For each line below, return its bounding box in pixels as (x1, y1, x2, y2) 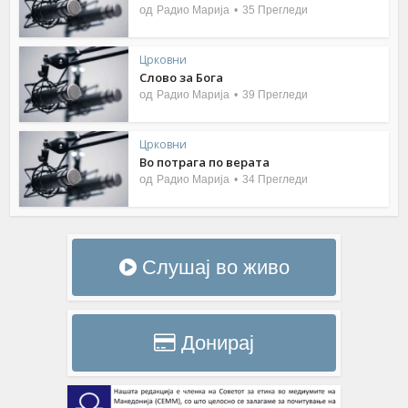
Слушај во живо (136, 255, 290, 279)
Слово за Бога (139, 69, 224, 86)
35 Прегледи (242, 4, 309, 17)
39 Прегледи (242, 88, 309, 101)
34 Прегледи (242, 172, 309, 186)
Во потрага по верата (139, 153, 270, 170)
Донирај (176, 331, 254, 354)
